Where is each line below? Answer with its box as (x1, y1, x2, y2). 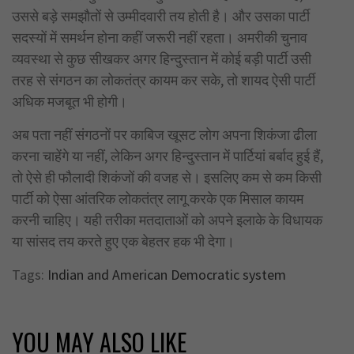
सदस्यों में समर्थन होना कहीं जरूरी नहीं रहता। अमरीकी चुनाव (12, 28, 307, 47)
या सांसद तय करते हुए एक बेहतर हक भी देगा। (12, 232, 241, 250)
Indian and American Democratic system (47, 265, 286, 284)
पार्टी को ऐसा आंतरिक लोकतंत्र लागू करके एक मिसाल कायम (12, 189, 303, 208)
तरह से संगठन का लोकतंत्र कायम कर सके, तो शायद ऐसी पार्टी (12, 70, 315, 89)
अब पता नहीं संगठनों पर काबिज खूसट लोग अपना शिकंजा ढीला (12, 125, 317, 144)
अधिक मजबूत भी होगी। (12, 92, 127, 111)
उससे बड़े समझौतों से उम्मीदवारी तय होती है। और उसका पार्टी (12, 6, 310, 25)
